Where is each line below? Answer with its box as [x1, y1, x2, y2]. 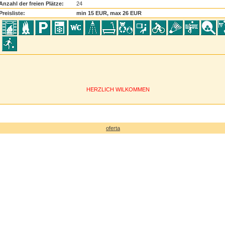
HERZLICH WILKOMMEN [86, 86, 150, 93]
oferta [106, 125, 120, 131]
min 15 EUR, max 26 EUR [76, 10, 142, 16]
